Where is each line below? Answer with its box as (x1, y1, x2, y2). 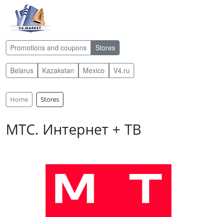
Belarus (10, 65, 33, 75)
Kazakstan (42, 65, 74, 75)
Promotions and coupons (10, 43, 87, 52)
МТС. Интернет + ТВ (6, 120, 141, 139)
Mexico (83, 65, 105, 75)
